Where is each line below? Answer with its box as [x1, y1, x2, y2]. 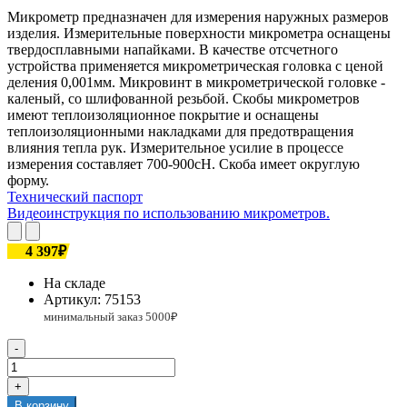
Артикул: [44, 291, 104, 307]
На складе [44, 274, 105, 291]
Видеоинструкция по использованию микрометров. [7, 204, 330, 221]
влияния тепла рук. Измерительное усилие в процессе [7, 139, 343, 155]
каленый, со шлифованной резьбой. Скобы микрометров [7, 90, 360, 106]
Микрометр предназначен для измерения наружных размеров [7, 8, 389, 25]
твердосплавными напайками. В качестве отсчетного [7, 41, 338, 57]
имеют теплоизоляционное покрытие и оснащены [7, 106, 319, 123]
